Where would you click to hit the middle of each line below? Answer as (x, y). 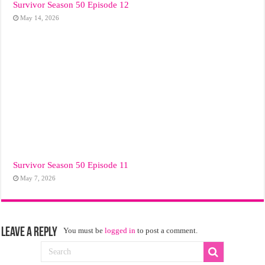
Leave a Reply (30, 233)
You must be (84, 231)
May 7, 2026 (38, 178)
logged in (120, 231)
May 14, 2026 (40, 17)
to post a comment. (167, 231)
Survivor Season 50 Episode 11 (71, 165)
